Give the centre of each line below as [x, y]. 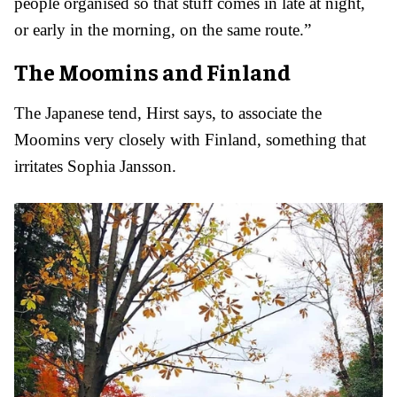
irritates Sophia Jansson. [95, 167]
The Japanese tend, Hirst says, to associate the [168, 113]
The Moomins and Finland [152, 72]
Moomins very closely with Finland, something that [190, 140]
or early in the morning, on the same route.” [163, 30]
